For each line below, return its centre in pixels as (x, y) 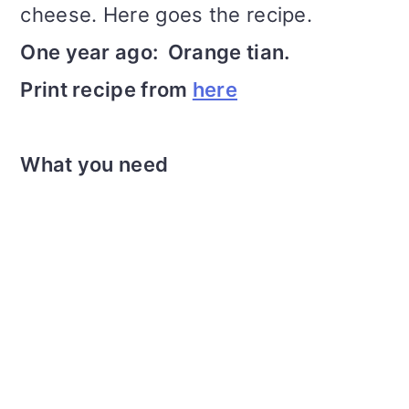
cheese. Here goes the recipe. (167, 15)
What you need (94, 165)
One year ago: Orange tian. (155, 52)
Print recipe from (106, 90)
